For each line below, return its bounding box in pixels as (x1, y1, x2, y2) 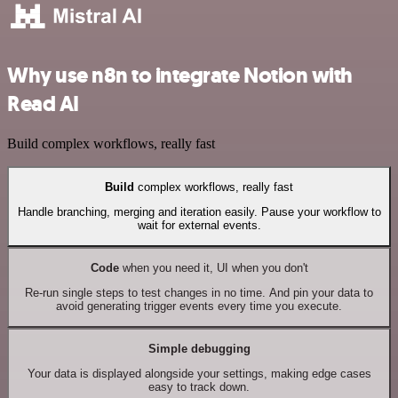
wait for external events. (137, 219, 261, 233)
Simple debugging (147, 341, 251, 355)
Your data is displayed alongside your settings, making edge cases (27, 367, 371, 381)
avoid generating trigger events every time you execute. (56, 299, 342, 314)
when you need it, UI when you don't (118, 260, 308, 275)
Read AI (7, 89, 79, 118)
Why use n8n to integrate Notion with (7, 60, 353, 90)
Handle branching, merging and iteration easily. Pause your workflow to (17, 205, 381, 219)
